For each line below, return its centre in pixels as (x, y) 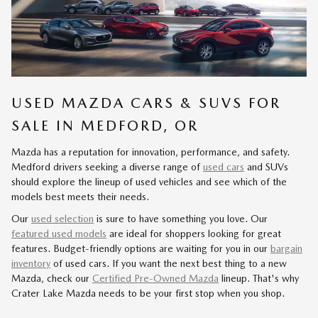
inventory (31, 263)
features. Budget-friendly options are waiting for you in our (141, 248)
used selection (62, 218)
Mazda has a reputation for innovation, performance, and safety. (150, 152)
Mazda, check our (52, 278)
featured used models (59, 233)
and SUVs (266, 166)
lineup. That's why (259, 278)
